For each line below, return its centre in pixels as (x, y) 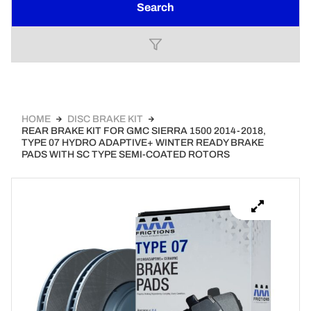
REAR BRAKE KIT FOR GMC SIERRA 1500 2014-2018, (144, 131)
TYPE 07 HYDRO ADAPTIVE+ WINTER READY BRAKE (143, 143)
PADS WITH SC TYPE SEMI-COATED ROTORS (126, 154)
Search (155, 7)
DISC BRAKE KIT (105, 119)
